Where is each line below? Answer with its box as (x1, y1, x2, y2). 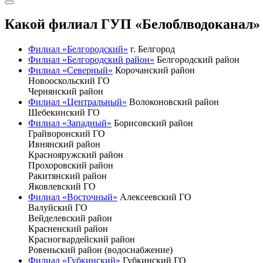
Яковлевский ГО (28, 181, 96, 191)
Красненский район (28, 223, 108, 234)
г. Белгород (130, 43, 175, 54)
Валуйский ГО (28, 202, 87, 213)
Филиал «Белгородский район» (28, 54, 154, 65)
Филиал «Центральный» (28, 96, 127, 107)
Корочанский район (115, 65, 195, 75)
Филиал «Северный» (28, 65, 113, 75)
